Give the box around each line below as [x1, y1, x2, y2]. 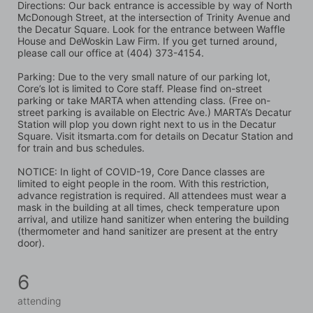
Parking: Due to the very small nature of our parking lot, [17, 70, 270, 82]
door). [17, 236, 45, 249]
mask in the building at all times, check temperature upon [17, 201, 279, 213]
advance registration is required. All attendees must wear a [17, 189, 286, 201]
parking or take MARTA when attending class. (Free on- [17, 94, 270, 106]
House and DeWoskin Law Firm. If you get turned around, [17, 34, 277, 47]
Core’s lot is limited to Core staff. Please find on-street [17, 82, 262, 94]
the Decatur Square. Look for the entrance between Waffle [17, 22, 285, 35]
